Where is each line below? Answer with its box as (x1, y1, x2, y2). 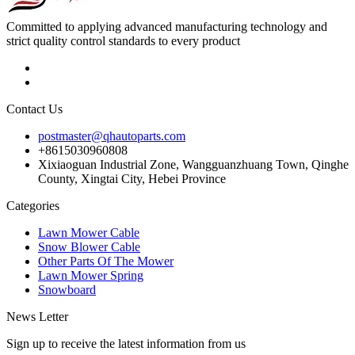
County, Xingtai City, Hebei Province (38, 171, 226, 185)
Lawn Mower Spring (38, 268, 143, 282)
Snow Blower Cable (38, 239, 140, 254)
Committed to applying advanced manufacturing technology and (6, 19, 327, 33)
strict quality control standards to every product (6, 33, 240, 48)
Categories (6, 198, 59, 212)
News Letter (6, 309, 68, 323)
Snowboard (38, 282, 96, 296)
